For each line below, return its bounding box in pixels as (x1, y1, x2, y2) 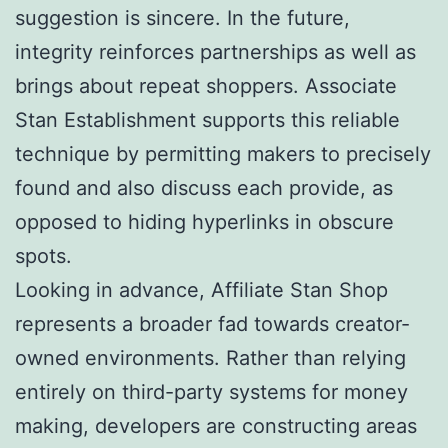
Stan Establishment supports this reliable (15, 107, 400, 132)
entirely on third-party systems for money (15, 379, 408, 404)
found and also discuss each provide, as (15, 175, 393, 200)
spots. (15, 243, 72, 268)
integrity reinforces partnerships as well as (15, 39, 416, 64)
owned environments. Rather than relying (15, 345, 406, 370)
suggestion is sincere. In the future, (15, 5, 350, 30)
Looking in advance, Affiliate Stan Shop (15, 277, 388, 302)
